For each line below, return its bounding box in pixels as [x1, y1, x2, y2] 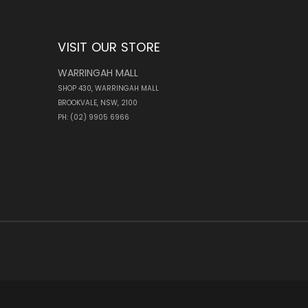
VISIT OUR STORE [58, 38, 160, 56]
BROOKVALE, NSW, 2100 [58, 98, 138, 109]
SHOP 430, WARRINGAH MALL [58, 83, 159, 94]
